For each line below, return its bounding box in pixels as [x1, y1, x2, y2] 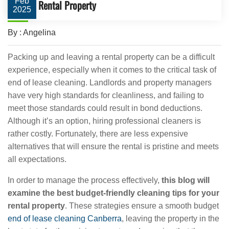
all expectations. [8, 155, 66, 164]
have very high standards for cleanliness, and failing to [8, 91, 204, 100]
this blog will [162, 176, 210, 185]
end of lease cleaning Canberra [8, 214, 122, 223]
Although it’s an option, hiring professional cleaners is [8, 117, 201, 125]
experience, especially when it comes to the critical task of [8, 65, 216, 74]
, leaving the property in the [122, 214, 219, 223]
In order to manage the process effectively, [8, 176, 162, 185]
